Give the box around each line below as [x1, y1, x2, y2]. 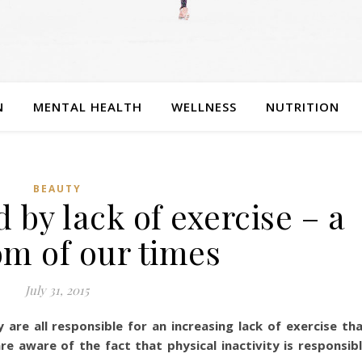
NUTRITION [265, 99, 339, 115]
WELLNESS [170, 99, 237, 115]
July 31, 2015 [25, 282, 89, 298]
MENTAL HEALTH [32, 99, 142, 115]
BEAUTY [32, 182, 82, 196]
